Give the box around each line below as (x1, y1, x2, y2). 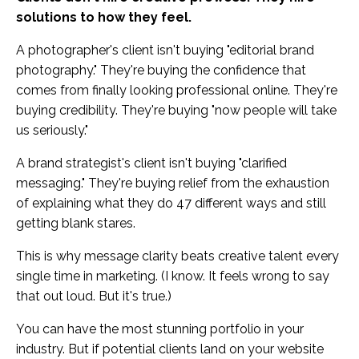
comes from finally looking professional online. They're (16, 82, 337, 98)
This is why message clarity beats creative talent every (16, 248, 339, 264)
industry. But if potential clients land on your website (16, 341, 324, 357)
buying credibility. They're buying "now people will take (16, 102, 337, 118)
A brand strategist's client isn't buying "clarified (16, 155, 287, 171)
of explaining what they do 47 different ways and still (16, 195, 326, 211)
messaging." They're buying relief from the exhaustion (16, 175, 329, 191)
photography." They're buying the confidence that (16, 62, 306, 78)
